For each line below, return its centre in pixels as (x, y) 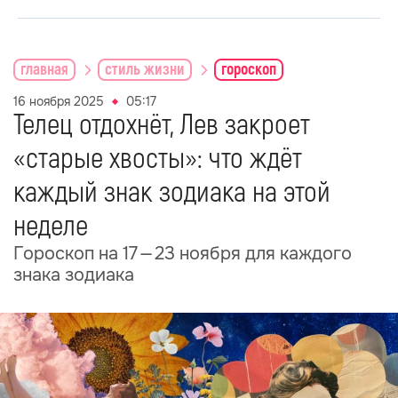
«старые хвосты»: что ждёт (158, 159)
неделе (51, 227)
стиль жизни (145, 69)
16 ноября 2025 (59, 101)
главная (44, 69)
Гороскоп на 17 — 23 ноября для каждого (183, 254)
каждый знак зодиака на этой (172, 193)
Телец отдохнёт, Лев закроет (162, 125)
